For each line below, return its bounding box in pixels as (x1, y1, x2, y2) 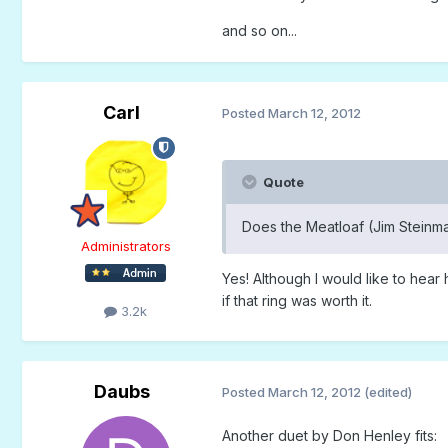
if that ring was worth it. (221, 291, 372, 309)
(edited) (363, 384, 412, 401)
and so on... (221, 21, 297, 39)
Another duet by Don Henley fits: (221, 426, 437, 444)
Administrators (80, 237, 171, 254)
